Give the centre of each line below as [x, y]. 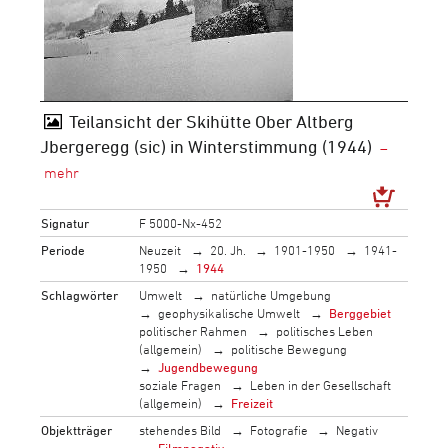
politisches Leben [324, 330]
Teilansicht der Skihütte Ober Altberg [211, 121]
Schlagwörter [80, 294]
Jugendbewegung [208, 366]
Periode [63, 249]
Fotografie [278, 429]
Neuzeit [160, 249]
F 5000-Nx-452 [181, 222]
